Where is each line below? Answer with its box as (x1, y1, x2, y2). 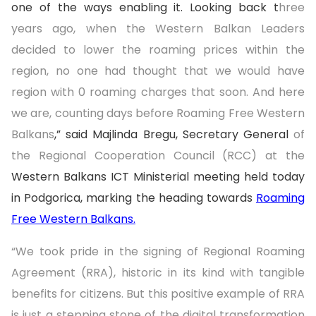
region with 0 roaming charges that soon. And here (11, 84, 305, 101)
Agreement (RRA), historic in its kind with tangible (11, 265, 305, 281)
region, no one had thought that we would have (11, 63, 305, 80)
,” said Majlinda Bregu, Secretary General (54, 126, 288, 143)
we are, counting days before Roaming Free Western (11, 105, 305, 122)
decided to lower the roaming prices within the (11, 42, 305, 59)
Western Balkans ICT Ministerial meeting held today (11, 169, 305, 186)
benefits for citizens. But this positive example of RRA (11, 286, 305, 303)
